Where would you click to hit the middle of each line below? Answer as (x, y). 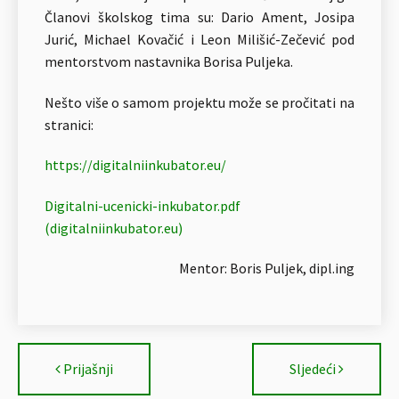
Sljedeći (313, 368)
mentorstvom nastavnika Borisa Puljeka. (169, 61)
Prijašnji (88, 368)
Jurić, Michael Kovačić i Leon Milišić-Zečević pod (199, 39)
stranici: (69, 124)
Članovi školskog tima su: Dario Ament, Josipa (199, 17)
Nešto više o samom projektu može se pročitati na (199, 102)
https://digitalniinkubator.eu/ (135, 165)
